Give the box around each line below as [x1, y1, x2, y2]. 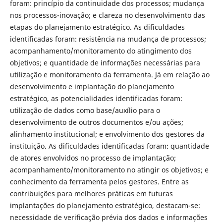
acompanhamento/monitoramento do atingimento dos [9, 46, 192, 55]
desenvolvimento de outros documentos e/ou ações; [9, 117, 183, 127]
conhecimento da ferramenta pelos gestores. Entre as [9, 177, 189, 186]
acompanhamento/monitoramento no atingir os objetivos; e [9, 165, 209, 174]
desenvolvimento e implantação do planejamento [9, 82, 174, 91]
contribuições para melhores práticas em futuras [9, 189, 173, 198]
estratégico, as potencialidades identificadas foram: [9, 94, 182, 103]
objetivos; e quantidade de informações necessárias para [9, 58, 200, 67]
